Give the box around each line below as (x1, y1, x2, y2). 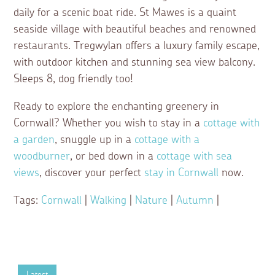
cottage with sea (157, 151, 233, 163)
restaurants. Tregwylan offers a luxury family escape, (14, 41, 260, 52)
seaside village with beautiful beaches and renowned (14, 24, 257, 36)
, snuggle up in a (55, 134, 135, 146)
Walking (90, 195, 127, 207)
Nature (135, 195, 168, 207)
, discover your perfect (39, 168, 145, 179)
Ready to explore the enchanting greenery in (14, 101, 220, 113)
